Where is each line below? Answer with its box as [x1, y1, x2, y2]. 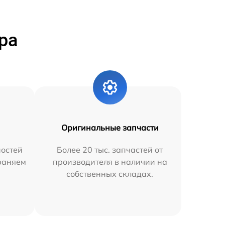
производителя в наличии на [52, 156, 167, 167]
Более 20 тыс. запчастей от [57, 144, 163, 155]
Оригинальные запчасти [61, 122, 159, 133]
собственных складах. [66, 168, 154, 179]
